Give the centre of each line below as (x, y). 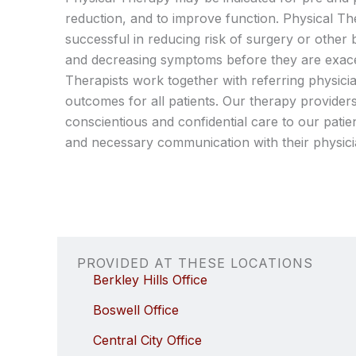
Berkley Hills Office (150, 279)
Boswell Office (136, 310)
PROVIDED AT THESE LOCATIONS (195, 263)
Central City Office (147, 340)
